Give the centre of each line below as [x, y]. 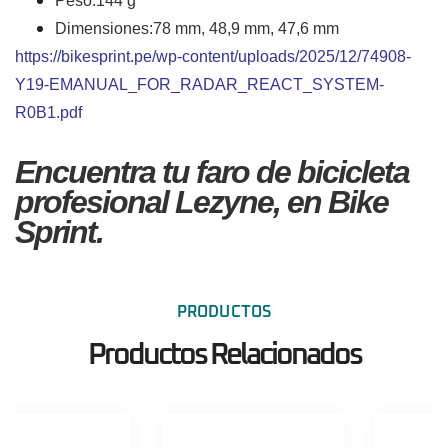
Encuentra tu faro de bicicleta [212, 172]
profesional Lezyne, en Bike [201, 202]
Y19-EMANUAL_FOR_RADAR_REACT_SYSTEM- [199, 85]
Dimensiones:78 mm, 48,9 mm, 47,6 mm [197, 29]
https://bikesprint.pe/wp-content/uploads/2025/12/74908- [213, 57]
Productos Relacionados [224, 355]
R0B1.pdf [48, 113]
